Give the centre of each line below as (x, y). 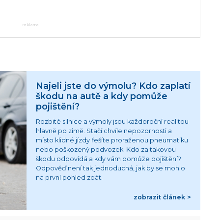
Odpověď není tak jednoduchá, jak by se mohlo (111, 168)
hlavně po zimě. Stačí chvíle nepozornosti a (104, 131)
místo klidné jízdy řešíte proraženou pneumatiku (112, 140)
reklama (30, 25)
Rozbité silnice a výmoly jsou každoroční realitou (112, 121)
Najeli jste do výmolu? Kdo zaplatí (113, 86)
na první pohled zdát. (69, 177)
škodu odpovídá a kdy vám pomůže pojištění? (109, 159)
